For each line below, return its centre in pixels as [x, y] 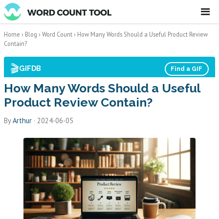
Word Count [57, 34]
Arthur [22, 121]
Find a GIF [187, 69]
